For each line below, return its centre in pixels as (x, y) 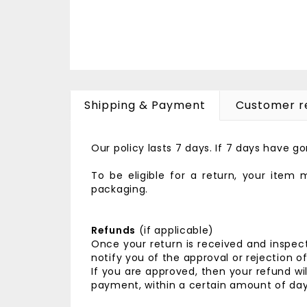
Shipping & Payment (145, 105)
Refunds (113, 230)
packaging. (120, 189)
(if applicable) (176, 230)
